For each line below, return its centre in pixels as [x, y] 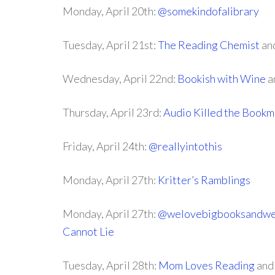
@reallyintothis [185, 146]
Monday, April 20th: [110, 11]
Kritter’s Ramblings [204, 180]
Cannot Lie [88, 231]
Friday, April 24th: [106, 146]
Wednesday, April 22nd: [120, 79]
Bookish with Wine [222, 79]
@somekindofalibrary [208, 11]
